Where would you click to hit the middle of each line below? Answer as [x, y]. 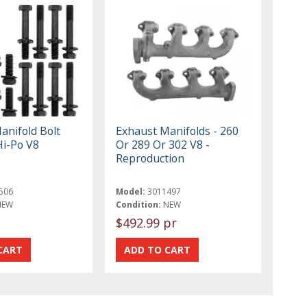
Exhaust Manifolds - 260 [177, 131]
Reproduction [150, 158]
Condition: [139, 204]
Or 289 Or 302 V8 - [163, 144]
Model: [131, 191]
